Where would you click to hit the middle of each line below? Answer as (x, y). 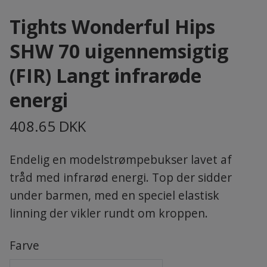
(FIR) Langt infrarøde (105, 75)
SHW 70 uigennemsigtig (119, 51)
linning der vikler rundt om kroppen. (108, 213)
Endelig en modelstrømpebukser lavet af (120, 159)
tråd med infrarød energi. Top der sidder (120, 177)
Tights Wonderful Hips (112, 27)
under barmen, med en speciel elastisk (114, 195)
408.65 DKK (47, 126)
